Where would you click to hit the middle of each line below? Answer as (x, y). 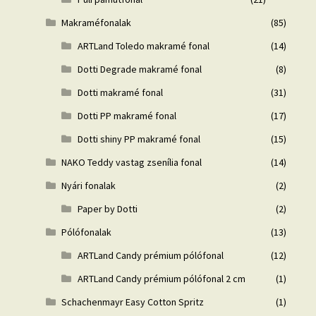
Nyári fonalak (89, 186)
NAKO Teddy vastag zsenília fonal (132, 163)
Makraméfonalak (97, 23)
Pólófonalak (87, 232)
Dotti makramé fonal (120, 93)
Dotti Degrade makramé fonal (139, 69)
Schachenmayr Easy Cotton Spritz (133, 302)
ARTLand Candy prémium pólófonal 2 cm (161, 279)
